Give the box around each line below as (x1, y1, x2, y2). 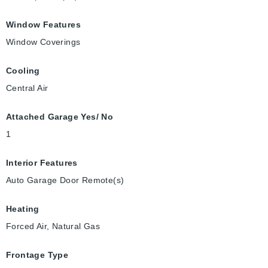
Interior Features (6, 158, 78, 168)
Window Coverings (6, 37, 81, 47)
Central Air (6, 83, 48, 93)
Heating (6, 204, 39, 214)
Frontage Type (6, 250, 69, 260)
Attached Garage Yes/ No (6, 112, 114, 122)
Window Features (6, 20, 81, 30)
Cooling (6, 66, 40, 76)
